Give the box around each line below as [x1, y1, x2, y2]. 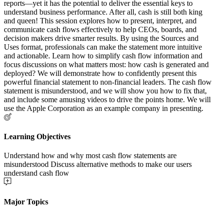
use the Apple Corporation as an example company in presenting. [4, 104, 203, 112]
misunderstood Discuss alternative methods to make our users [4, 160, 192, 169]
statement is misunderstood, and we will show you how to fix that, [4, 86, 207, 95]
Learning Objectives [4, 132, 71, 141]
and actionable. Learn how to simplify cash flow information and [4, 51, 202, 60]
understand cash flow [4, 169, 69, 178]
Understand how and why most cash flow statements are [4, 151, 177, 160]
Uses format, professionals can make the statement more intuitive [4, 42, 202, 51]
